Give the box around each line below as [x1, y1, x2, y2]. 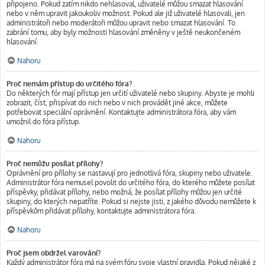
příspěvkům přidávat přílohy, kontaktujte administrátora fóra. [7, 206, 196, 215]
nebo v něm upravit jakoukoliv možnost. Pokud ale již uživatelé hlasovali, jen [7, 9, 245, 18]
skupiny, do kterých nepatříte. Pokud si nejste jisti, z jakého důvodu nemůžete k [7, 197, 256, 206]
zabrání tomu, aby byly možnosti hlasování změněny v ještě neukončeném [7, 28, 240, 37]
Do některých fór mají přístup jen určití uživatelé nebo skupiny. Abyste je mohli [7, 89, 254, 98]
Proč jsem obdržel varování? [7, 248, 101, 257]
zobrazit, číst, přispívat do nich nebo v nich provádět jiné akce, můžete [7, 98, 228, 107]
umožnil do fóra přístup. [7, 117, 80, 126]
